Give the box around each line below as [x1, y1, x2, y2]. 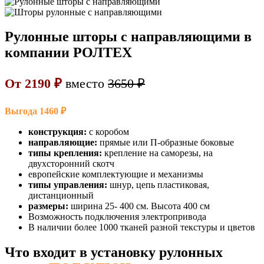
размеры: [28, 201, 68, 212]
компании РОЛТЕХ [5, 45, 132, 61]
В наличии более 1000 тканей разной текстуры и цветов [28, 222, 255, 233]
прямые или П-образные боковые [97, 137, 234, 148]
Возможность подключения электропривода [28, 212, 206, 222]
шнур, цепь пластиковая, [107, 180, 209, 190]
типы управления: [28, 180, 107, 190]
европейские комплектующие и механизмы [28, 169, 203, 180]
